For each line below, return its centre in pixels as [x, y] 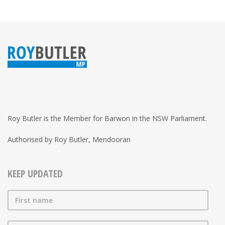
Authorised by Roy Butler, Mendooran [69, 140]
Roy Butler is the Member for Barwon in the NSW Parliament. [107, 119]
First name [34, 200]
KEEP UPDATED [35, 174]
